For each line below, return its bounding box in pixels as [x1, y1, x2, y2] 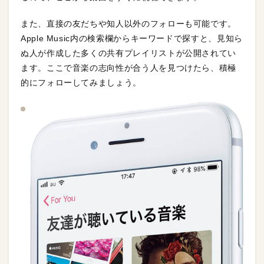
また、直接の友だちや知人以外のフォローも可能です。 [21, 19, 236, 29]
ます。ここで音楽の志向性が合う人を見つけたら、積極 [21, 63, 237, 73]
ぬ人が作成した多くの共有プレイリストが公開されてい [21, 48, 236, 58]
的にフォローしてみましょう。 [21, 78, 141, 88]
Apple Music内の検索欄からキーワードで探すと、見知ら [21, 34, 243, 44]
